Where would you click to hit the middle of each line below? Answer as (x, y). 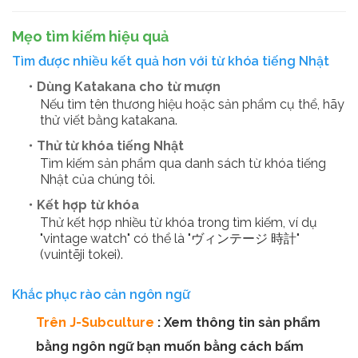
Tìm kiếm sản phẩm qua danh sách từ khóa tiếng (183, 163)
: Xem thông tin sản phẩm (239, 322)
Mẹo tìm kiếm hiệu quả (90, 36)
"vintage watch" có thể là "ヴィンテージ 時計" (170, 239)
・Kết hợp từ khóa (82, 205)
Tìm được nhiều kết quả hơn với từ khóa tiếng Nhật (171, 61)
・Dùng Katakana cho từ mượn (122, 87)
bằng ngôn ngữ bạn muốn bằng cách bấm (170, 346)
